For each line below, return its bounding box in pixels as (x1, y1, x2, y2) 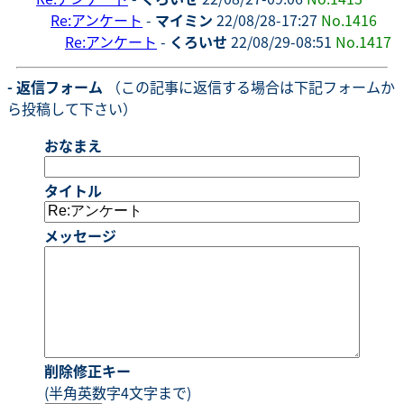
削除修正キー (44, 359, 131, 381)
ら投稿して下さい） (7, 96, 137, 119)
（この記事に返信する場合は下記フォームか (103, 75, 395, 97)
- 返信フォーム (7, 75, 103, 97)
